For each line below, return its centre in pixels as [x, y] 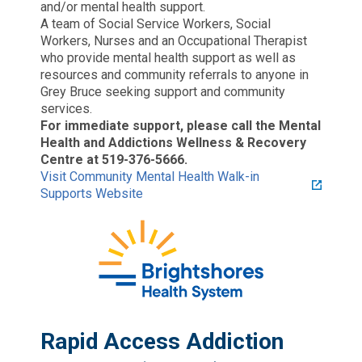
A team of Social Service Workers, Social [156, 23]
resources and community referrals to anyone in [175, 74]
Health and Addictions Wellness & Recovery [173, 142]
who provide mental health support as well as [168, 57]
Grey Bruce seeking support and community [163, 91]
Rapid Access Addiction [162, 341]
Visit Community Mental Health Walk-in [150, 176]
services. [66, 108]
